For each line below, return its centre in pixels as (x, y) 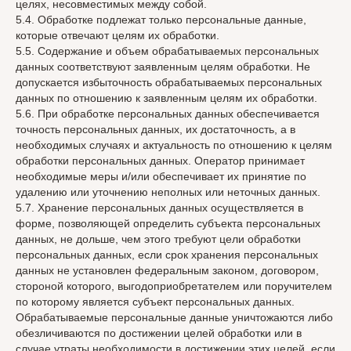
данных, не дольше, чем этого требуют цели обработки (158, 239)
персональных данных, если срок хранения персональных (167, 255)
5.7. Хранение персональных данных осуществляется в (159, 208)
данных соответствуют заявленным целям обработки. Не (163, 67)
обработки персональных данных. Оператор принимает (160, 161)
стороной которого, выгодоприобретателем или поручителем (174, 286)
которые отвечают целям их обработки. (118, 35)
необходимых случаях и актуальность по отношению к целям (174, 145)
